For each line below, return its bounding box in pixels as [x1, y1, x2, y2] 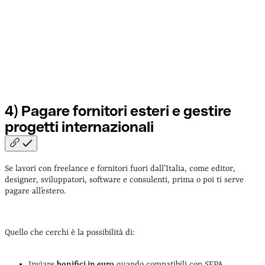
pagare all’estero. [5, 186, 66, 196]
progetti [5, 119, 62, 135]
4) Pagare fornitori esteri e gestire [5, 103, 231, 119]
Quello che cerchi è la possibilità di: [5, 228, 135, 238]
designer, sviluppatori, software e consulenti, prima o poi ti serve [5, 175, 244, 185]
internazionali [62, 119, 154, 135]
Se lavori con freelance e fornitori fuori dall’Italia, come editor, [5, 164, 235, 174]
